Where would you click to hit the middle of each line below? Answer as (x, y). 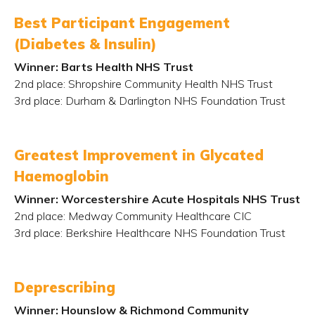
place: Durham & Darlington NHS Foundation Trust (158, 101)
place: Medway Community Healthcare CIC (143, 216)
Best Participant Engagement (122, 23)
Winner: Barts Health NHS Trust (104, 67)
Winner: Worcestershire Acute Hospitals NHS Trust (157, 199)
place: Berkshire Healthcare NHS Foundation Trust (158, 233)
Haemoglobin (62, 176)
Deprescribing (65, 287)
